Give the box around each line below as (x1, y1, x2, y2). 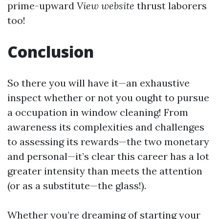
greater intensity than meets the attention (7, 165, 202, 177)
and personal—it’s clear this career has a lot (7, 150, 209, 162)
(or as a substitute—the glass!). (7, 179, 146, 192)
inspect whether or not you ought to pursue (7, 91, 209, 104)
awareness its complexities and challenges (7, 121, 204, 133)
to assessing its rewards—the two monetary (7, 135, 209, 148)
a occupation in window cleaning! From (7, 106, 188, 118)
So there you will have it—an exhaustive (7, 77, 190, 89)
